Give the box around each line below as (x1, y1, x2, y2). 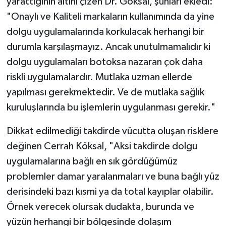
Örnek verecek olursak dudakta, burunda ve (6, 201, 194, 212)
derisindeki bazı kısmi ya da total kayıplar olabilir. (6, 186, 214, 197)
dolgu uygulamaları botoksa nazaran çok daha (6, 56, 203, 67)
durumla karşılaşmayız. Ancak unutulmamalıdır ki (6, 41, 210, 52)
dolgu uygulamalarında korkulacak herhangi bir (6, 26, 204, 37)
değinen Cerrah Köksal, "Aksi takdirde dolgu (6, 141, 197, 151)
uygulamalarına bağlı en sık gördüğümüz (6, 156, 178, 166)
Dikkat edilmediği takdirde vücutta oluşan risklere (6, 126, 218, 136)
